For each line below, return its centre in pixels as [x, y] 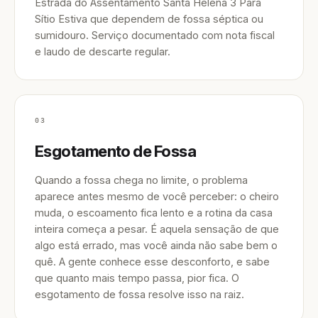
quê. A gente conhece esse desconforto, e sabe [152, 262]
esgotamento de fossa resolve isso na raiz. [139, 294]
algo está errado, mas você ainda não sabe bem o [156, 245]
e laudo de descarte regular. [103, 51]
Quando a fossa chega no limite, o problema [141, 180]
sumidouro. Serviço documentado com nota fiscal [155, 35]
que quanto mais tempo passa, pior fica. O [137, 278]
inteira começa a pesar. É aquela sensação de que [157, 229]
